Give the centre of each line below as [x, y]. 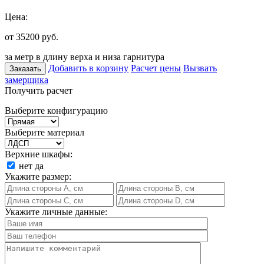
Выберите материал [44, 132]
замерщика [27, 80]
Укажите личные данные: [56, 212]
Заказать [25, 68]
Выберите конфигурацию [56, 110]
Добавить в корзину [88, 68]
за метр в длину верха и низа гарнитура [85, 57]
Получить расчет [39, 90]
